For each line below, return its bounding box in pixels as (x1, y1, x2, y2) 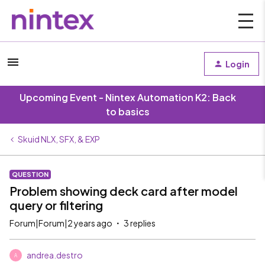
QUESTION (12, 170, 49, 178)
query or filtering (9, 198, 103, 212)
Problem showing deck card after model (9, 183, 238, 198)
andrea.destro (27, 250, 83, 260)
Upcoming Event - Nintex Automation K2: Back (20, 91, 236, 104)
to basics (106, 105, 150, 118)
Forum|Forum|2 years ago (9, 218, 112, 228)
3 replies (124, 218, 156, 228)
